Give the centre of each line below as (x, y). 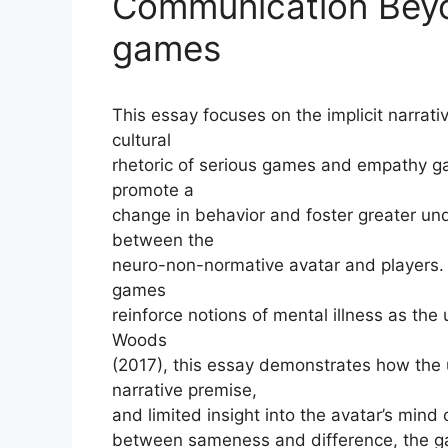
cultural (141, 139)
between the (163, 239)
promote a (153, 189)
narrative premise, (184, 389)
